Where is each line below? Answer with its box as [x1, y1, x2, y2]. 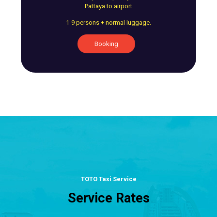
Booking [94, 40, 118, 47]
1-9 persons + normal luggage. [66, 18, 151, 26]
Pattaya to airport [85, 2, 132, 10]
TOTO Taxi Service [80, 175, 137, 183]
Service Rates [67, 190, 150, 206]
